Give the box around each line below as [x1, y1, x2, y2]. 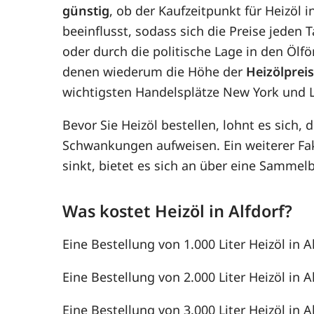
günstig [62, 1, 110, 19]
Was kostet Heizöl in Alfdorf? [62, 199, 293, 222]
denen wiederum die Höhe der [62, 62, 247, 80]
